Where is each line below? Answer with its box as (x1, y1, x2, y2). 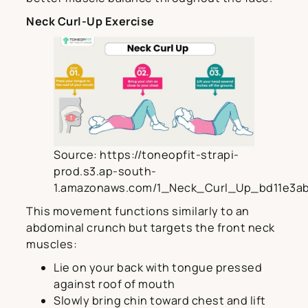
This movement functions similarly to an (26, 203, 250, 219)
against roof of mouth (54, 276, 175, 292)
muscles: (26, 236, 77, 252)
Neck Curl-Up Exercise (26, 14, 155, 30)
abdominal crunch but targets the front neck (26, 220, 275, 236)
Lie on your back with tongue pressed (54, 260, 262, 276)
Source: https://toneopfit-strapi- (54, 147, 239, 163)
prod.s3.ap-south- (54, 164, 157, 179)
